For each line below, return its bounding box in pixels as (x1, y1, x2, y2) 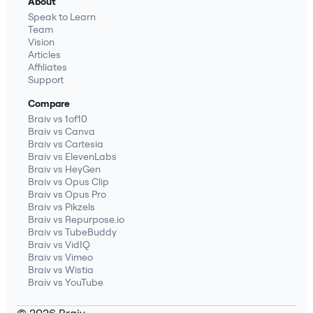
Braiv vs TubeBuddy (28, 226, 117, 239)
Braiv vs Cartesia (28, 138, 103, 151)
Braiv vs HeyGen (28, 163, 101, 176)
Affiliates (28, 61, 67, 74)
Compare (28, 97, 70, 110)
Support (28, 73, 64, 87)
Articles (28, 48, 61, 61)
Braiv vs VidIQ (28, 238, 90, 252)
